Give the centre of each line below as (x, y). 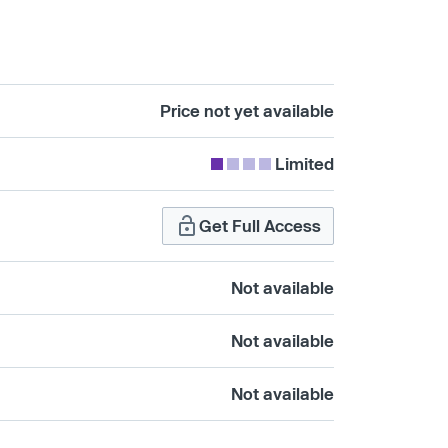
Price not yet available (247, 110)
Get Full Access (260, 225)
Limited (304, 163)
